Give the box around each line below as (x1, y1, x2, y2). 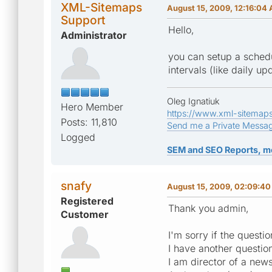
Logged (61, 131, 95, 143)
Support (61, 12, 106, 27)
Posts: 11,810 (61, 115, 117, 128)
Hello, (168, 23, 194, 36)
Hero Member (61, 100, 123, 113)
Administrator (61, 29, 127, 41)
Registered (61, 194, 114, 207)
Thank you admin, (168, 202, 249, 214)
